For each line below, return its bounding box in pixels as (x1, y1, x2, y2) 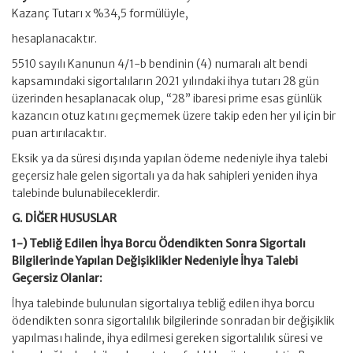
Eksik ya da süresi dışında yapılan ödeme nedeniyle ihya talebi (12, 151, 328, 165)
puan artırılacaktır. (12, 126, 106, 140)
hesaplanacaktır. (12, 32, 97, 46)
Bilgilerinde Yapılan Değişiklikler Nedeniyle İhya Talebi (12, 254, 298, 268)
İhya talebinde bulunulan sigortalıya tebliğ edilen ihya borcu (12, 296, 314, 310)
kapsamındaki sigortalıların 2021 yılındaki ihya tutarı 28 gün (12, 74, 319, 88)
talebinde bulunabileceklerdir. (12, 186, 160, 200)
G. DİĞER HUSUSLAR (12, 211, 117, 225)
